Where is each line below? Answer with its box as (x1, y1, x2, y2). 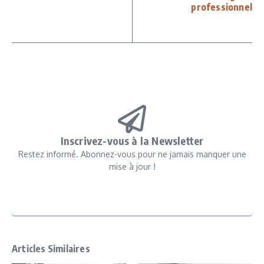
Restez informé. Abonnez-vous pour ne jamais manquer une (18, 149, 246, 160)
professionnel (191, 1, 252, 14)
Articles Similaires (12, 243, 90, 255)
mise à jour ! (108, 161, 156, 172)
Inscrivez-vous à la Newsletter (60, 134, 204, 148)
